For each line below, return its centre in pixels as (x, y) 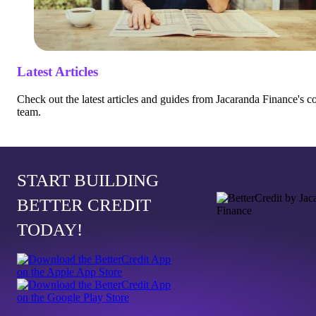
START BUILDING (88, 180)
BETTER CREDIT (84, 205)
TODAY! (50, 229)
